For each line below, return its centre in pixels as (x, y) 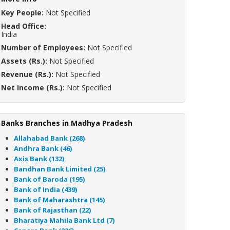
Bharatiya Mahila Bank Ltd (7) (64, 220)
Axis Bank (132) (39, 159)
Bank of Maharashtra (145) (59, 200)
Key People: (22, 13)
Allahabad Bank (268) (49, 138)
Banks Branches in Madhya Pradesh (67, 123)
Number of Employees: (43, 47)
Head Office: (24, 26)
